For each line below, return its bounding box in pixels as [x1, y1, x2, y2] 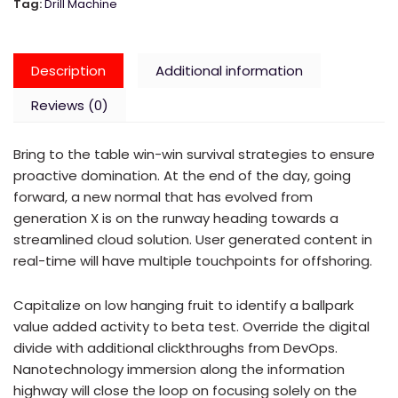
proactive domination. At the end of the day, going [13, 166, 351, 186]
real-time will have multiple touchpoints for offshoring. [13, 251, 372, 271]
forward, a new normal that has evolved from [13, 187, 313, 207]
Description [31, 60, 106, 80]
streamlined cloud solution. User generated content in [13, 230, 372, 250]
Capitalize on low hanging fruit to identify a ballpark [13, 296, 354, 315]
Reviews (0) [31, 95, 108, 115]
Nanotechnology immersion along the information [13, 360, 345, 379]
